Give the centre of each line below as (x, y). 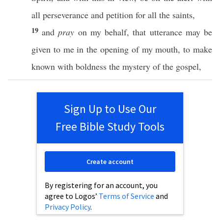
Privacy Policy (68, 207)
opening (114, 49)
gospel (187, 66)
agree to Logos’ (72, 196)
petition (120, 15)
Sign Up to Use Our (110, 109)
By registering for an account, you (101, 185)
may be (197, 32)
